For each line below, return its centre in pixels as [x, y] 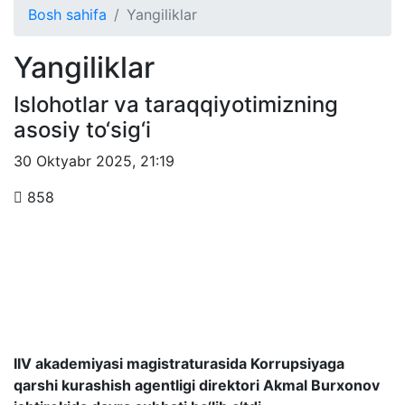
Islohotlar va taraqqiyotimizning [176, 104]
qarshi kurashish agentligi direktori [138, 385]
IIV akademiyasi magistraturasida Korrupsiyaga [179, 363]
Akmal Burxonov [321, 385]
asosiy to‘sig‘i [82, 130]
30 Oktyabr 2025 [73, 161]
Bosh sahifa [67, 14]
